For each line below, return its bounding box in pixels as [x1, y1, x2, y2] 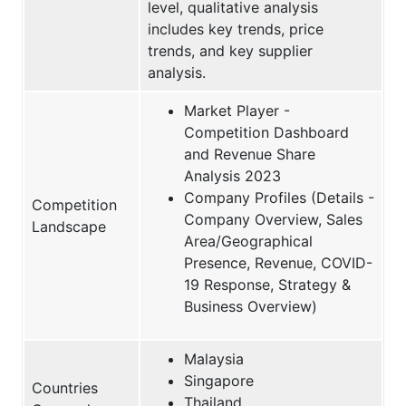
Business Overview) [184, 296, 317, 315]
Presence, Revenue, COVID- [184, 253, 372, 272]
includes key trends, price [148, 19, 324, 38]
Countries [32, 378, 98, 397]
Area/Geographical [184, 231, 313, 250]
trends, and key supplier [148, 41, 313, 60]
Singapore [184, 371, 254, 390]
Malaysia [184, 349, 244, 368]
